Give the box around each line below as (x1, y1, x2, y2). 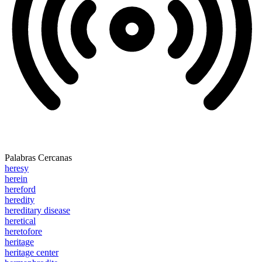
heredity (5, 195, 35, 205)
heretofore (5, 226, 42, 237)
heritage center (5, 247, 58, 258)
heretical (5, 216, 36, 226)
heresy (5, 163, 29, 174)
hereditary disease (5, 205, 70, 216)
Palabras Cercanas (5, 153, 72, 163)
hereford (5, 184, 36, 195)
